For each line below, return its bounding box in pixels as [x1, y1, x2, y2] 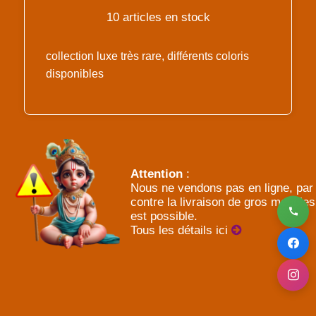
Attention [130, 166, 183, 181]
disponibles [46, 67, 104, 80]
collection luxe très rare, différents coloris [46, 49, 249, 62]
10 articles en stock [106, 10, 210, 24]
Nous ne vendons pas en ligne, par [130, 181, 313, 195]
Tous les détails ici [130, 223, 231, 237]
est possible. [130, 209, 197, 223]
